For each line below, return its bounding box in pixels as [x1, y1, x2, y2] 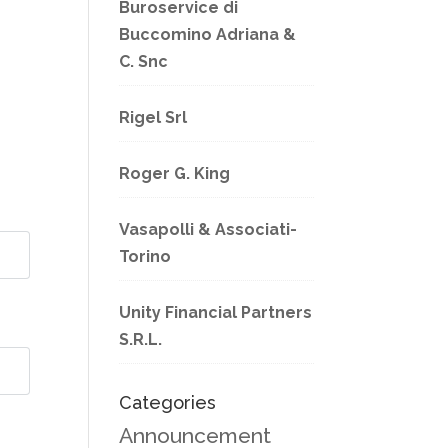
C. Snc [119, 52, 169, 72]
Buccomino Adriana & [119, 25, 297, 45]
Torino [119, 247, 172, 267]
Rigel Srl [119, 108, 188, 128]
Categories [119, 392, 217, 414]
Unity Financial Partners [119, 303, 313, 323]
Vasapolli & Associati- [119, 220, 298, 240]
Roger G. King [119, 164, 231, 184]
